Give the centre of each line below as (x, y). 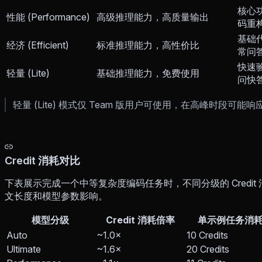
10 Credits (207, 235)
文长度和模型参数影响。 (56, 196)
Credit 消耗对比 (42, 160)
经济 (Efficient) (38, 45)
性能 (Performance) (48, 17)
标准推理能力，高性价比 (148, 45)
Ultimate (24, 249)
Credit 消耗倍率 (140, 220)
